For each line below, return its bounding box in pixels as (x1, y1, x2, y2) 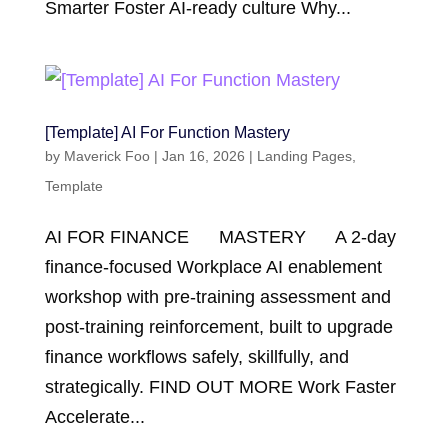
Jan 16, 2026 (161, 148, 245, 164)
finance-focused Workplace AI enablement (44, 257, 382, 277)
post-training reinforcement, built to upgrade (44, 317, 393, 337)
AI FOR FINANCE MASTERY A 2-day (44, 227, 396, 247)
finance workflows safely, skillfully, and (44, 347, 349, 367)
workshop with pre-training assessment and (44, 287, 391, 307)
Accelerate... (44, 407, 145, 427)
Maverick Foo (63, 148, 150, 164)
